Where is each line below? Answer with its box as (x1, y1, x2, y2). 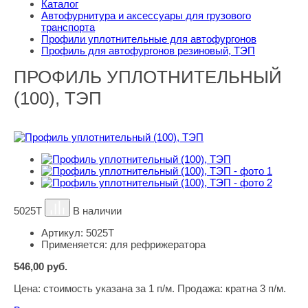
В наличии (73, 205, 122, 217)
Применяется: (41, 239, 110, 250)
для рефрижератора (110, 239, 206, 250)
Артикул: (41, 227, 86, 239)
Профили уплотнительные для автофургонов (41, 33, 256, 45)
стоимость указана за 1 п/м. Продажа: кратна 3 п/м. (43, 283, 286, 294)
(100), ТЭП (14, 88, 102, 109)
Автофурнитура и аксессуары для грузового (41, 10, 251, 21)
